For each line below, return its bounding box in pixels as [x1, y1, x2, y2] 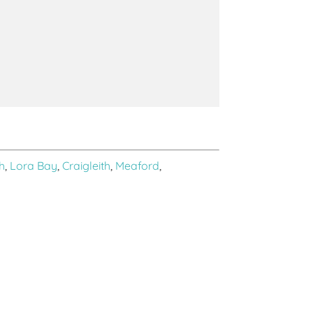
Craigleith [62, 159, 111, 173]
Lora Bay [10, 159, 58, 173]
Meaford [115, 159, 160, 173]
